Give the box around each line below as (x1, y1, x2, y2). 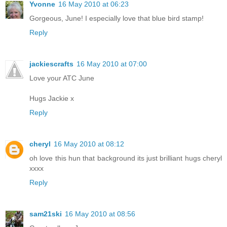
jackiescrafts (29, 59, 73, 68)
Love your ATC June (29, 73, 94, 82)
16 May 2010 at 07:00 (77, 59, 147, 68)
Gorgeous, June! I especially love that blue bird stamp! (29, 14, 204, 22)
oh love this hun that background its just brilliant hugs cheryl (29, 154, 222, 162)
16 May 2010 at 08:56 (65, 209, 135, 218)
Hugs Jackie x (29, 94, 74, 102)
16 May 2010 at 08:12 (54, 139, 124, 148)
